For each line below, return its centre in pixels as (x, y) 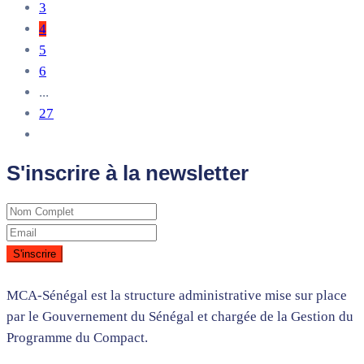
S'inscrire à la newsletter (128, 173)
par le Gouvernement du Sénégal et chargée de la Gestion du (180, 316)
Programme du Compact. (77, 337)
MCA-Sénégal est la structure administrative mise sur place (177, 295)
